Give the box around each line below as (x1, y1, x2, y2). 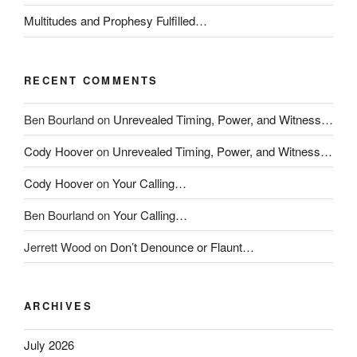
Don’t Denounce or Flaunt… (110, 237, 254, 255)
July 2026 (24, 336, 74, 353)
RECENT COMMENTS (24, 72, 159, 88)
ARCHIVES (24, 298, 92, 313)
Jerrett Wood (24, 237, 91, 255)
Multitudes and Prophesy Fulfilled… (24, 12, 207, 29)
